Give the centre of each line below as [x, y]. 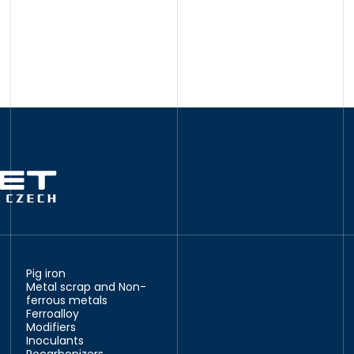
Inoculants [55, 341]
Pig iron [46, 273]
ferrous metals [67, 300]
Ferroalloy [53, 314]
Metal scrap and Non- [87, 287]
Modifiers [51, 327]
